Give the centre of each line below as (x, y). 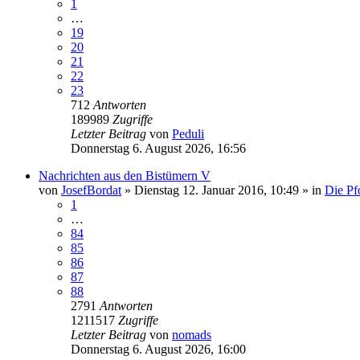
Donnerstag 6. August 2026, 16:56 (158, 148)
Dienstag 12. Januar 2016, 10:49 (217, 190)
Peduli (188, 133)
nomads (192, 334)
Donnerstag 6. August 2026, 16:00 (158, 349)
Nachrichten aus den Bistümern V (125, 175)
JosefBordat (91, 190)
